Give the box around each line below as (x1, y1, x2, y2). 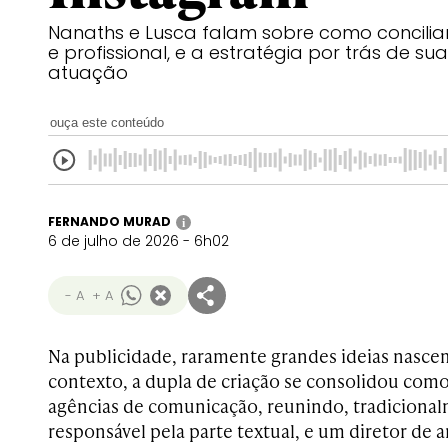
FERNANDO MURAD (48, 213, 171, 230)
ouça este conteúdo (50, 115, 164, 130)
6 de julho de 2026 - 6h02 (48, 231, 229, 251)
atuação (48, 60, 128, 85)
